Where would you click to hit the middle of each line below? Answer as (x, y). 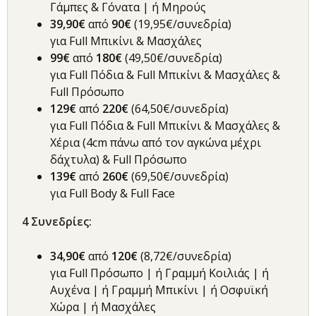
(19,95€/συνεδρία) (183, 24)
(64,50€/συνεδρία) (180, 109)
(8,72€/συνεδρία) (184, 256)
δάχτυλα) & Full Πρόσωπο (119, 160)
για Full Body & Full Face (113, 194)
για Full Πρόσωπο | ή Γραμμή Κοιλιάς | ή (159, 273)
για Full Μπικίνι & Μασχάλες (126, 41)
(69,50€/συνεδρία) (178, 177)
